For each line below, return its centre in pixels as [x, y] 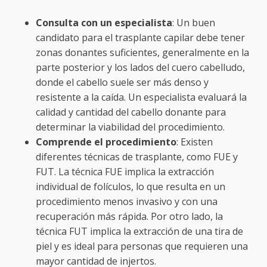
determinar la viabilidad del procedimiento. [130, 127]
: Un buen [194, 22]
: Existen [195, 142]
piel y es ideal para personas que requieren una [142, 246]
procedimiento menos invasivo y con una [127, 201]
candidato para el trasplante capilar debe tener [140, 37]
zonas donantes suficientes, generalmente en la [142, 52]
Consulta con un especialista [104, 22]
